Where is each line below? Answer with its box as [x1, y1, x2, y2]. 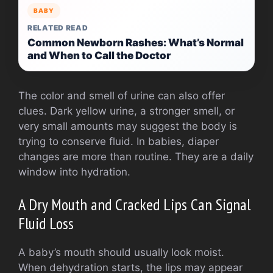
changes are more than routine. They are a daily [18, 150, 253, 163]
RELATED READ [27, 23, 88, 32]
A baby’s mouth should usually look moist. [18, 246, 224, 259]
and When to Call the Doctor [27, 49, 171, 62]
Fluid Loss [18, 213, 74, 234]
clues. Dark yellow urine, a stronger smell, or [18, 104, 235, 117]
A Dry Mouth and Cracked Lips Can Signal [18, 194, 250, 215]
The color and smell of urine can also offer [18, 89, 225, 102]
